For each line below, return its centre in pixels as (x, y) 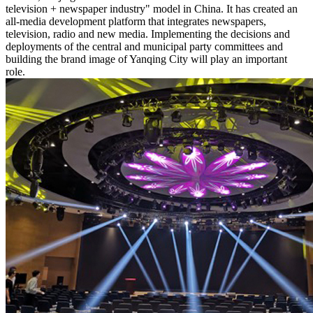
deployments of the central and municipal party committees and (144, 46)
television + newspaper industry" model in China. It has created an (152, 8)
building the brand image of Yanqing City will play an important (146, 59)
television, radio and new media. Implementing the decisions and (148, 34)
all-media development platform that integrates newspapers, (136, 21)
